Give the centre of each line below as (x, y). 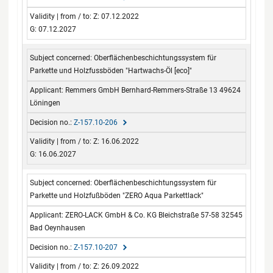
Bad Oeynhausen (58, 228)
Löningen (45, 103)
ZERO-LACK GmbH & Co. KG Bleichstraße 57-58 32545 (154, 215)
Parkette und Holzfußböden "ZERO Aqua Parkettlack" (117, 196)
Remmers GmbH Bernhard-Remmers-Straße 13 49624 (153, 90)
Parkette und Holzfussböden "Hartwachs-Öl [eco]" (111, 71)
